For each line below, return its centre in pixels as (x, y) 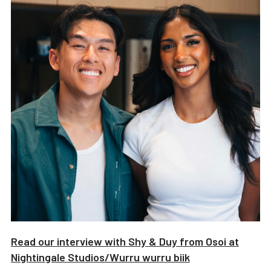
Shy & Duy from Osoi (177, 241)
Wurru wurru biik (149, 257)
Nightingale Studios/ (60, 257)
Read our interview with (69, 241)
